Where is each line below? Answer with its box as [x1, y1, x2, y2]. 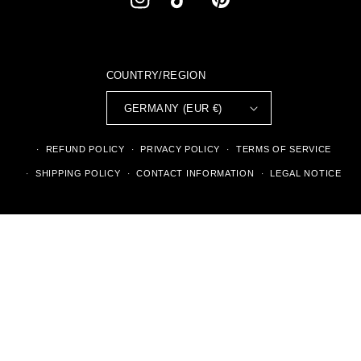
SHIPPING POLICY [35, 168, 121, 178]
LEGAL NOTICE [270, 168, 342, 178]
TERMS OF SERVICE [235, 144, 332, 154]
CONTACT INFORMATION [136, 168, 255, 178]
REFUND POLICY [45, 144, 125, 154]
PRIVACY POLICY [140, 144, 221, 154]
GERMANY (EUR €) [123, 102, 222, 114]
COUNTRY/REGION [106, 69, 206, 81]
